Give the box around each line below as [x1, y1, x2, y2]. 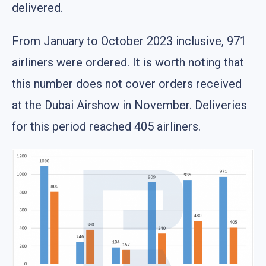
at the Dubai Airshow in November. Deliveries [12, 97, 247, 112]
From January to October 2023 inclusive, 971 [12, 33, 246, 48]
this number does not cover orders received [12, 76, 242, 91]
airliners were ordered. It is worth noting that [12, 55, 244, 69]
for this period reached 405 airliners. [12, 119, 201, 134]
